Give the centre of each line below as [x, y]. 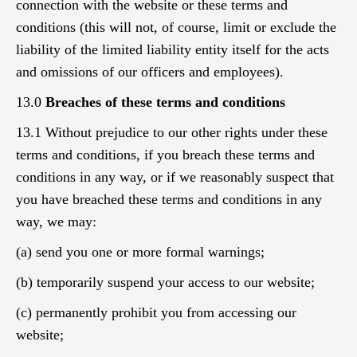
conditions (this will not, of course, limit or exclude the [176, 27]
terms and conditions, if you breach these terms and [165, 155]
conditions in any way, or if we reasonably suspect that [175, 177]
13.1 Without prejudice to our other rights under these [172, 132]
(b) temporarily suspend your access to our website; [165, 282]
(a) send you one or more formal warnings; [140, 252]
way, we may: [56, 222]
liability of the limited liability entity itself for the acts [173, 49]
